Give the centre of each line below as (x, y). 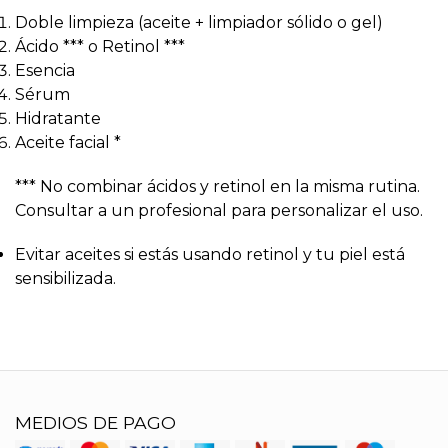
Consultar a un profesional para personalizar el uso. (219, 210)
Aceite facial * (68, 142)
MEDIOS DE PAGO (95, 422)
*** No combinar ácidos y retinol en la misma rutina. (217, 186)
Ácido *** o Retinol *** (100, 46)
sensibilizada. (65, 278)
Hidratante (58, 118)
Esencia (45, 70)
